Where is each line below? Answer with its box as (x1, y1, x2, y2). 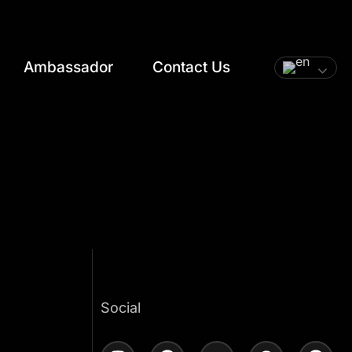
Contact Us (152, 58, 231, 77)
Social (101, 299, 141, 317)
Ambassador (24, 58, 114, 77)
